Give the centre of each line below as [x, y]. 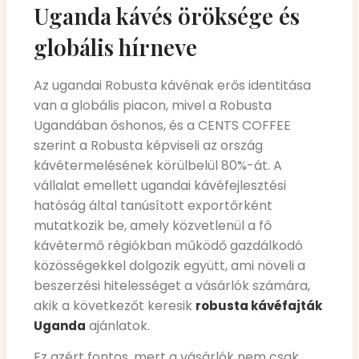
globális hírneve [115, 46]
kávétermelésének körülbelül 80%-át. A [158, 165]
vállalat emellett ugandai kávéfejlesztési [160, 185]
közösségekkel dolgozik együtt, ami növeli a [169, 265]
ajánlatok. [118, 325]
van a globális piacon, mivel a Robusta [153, 105]
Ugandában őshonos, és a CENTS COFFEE [162, 125]
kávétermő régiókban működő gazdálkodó [168, 245]
